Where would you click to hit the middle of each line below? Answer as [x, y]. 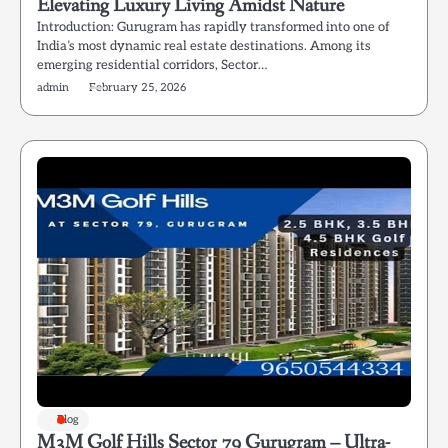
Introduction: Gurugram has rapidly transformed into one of [213, 27]
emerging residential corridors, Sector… [152, 65]
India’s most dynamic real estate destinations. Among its [204, 46]
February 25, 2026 [137, 87]
